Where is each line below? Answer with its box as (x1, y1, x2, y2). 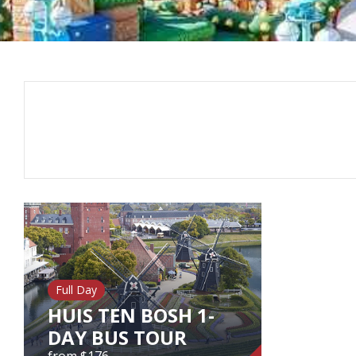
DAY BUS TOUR (48, 324, 187, 351)
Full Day (56, 282, 97, 298)
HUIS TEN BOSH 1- (48, 302, 215, 329)
